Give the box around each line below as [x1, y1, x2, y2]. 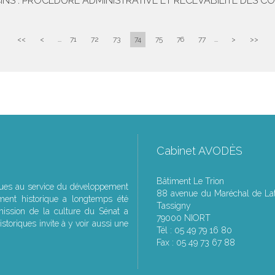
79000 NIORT [157, 213, 211, 223]
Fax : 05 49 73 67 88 [157, 238, 235, 247]
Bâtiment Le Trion [157, 176, 224, 186]
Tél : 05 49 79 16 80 [157, 225, 232, 235]
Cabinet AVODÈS [157, 144, 242, 157]
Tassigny [157, 201, 191, 211]
